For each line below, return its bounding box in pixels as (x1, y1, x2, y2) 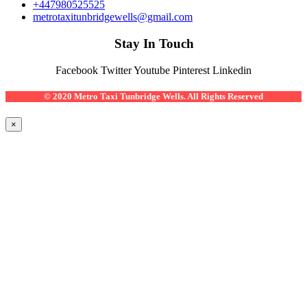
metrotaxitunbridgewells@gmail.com (33, 11, 193, 23)
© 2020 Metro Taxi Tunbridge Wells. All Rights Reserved (44, 91, 263, 102)
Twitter (101, 64, 132, 76)
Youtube (134, 64, 170, 76)
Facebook (56, 64, 98, 76)
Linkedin (212, 64, 251, 76)
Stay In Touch (114, 36, 195, 51)
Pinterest (173, 64, 210, 76)
